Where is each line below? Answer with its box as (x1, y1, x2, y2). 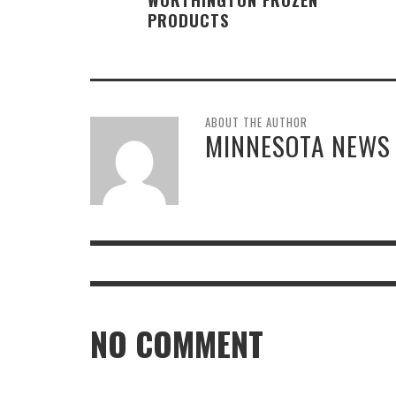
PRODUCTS (148, 7, 229, 32)
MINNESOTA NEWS (205, 126, 391, 164)
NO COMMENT (90, 319, 263, 368)
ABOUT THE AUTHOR (205, 112, 308, 131)
